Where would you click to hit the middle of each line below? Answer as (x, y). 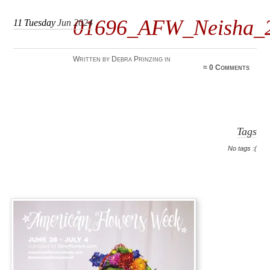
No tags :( (242, 149)
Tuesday (40, 23)
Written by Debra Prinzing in (122, 59)
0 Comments (230, 68)
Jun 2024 (75, 23)
